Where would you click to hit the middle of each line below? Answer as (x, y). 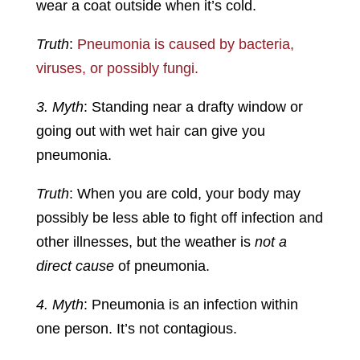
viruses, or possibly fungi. (117, 69)
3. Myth (59, 107)
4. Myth (59, 305)
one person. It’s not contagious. (136, 329)
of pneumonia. (162, 266)
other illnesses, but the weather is (145, 242)
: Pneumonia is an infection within (190, 305)
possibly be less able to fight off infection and (179, 218)
